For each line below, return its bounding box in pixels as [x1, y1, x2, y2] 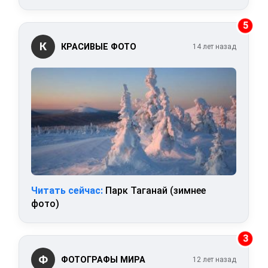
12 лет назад [193, 255, 236, 264]
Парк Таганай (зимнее [103, 185, 206, 197]
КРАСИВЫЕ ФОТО [61, 41, 137, 52]
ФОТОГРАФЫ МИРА [61, 254, 146, 265]
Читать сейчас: [31, 185, 103, 197]
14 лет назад [193, 42, 236, 51]
